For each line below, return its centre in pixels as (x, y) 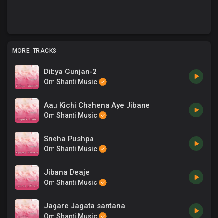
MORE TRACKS (35, 50)
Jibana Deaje (67, 172)
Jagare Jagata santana (84, 206)
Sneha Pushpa (69, 138)
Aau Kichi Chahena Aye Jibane (97, 105)
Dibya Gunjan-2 (70, 71)
